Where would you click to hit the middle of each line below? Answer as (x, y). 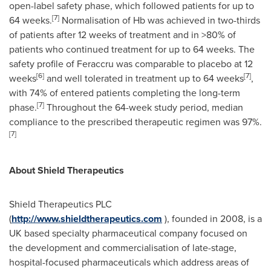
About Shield (37, 170)
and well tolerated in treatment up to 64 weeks (144, 78)
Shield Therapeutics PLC (60, 204)
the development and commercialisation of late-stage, (123, 248)
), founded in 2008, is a (212, 219)
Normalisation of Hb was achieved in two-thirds (160, 20)
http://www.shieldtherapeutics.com (87, 219)
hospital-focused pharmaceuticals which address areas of (129, 262)
